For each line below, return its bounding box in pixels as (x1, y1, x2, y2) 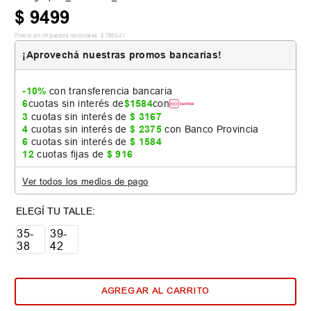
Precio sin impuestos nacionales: (15, 31, 99, 39)
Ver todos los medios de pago (22, 175, 149, 187)
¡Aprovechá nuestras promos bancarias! (22, 49, 222, 60)
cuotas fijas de (34, 148, 107, 160)
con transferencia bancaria (46, 85, 173, 96)
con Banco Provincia (162, 123, 259, 135)
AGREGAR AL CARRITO (101, 285, 210, 297)
